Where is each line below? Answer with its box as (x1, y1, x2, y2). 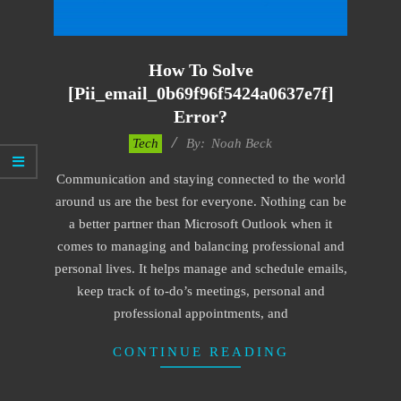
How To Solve (148, 59, 253, 80)
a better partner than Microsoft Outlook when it (69, 216, 332, 231)
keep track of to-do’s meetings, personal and (76, 283, 325, 298)
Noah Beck (211, 135, 272, 150)
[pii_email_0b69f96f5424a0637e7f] (67, 82, 334, 103)
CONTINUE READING (112, 344, 289, 359)
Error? (174, 106, 227, 126)
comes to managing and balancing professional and (56, 238, 345, 253)
